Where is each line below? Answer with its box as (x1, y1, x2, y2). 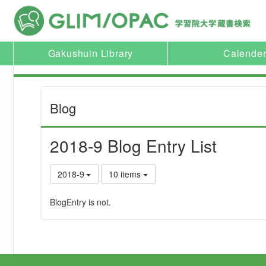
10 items (109, 168, 143, 180)
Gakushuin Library (47, 46, 134, 60)
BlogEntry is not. (50, 196, 111, 208)
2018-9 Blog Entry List (50, 134, 217, 157)
